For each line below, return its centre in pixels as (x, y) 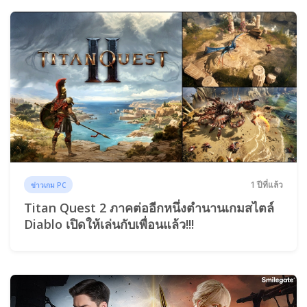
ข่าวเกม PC (49, 185)
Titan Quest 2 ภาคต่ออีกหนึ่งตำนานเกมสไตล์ (149, 208)
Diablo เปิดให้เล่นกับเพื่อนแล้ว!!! (109, 224)
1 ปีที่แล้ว (267, 184)
